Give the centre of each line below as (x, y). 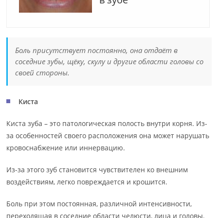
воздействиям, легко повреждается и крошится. (87, 182)
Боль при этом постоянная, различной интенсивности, (99, 204)
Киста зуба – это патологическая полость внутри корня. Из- (107, 123)
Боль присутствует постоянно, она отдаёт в (97, 50)
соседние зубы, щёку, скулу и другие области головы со (109, 61)
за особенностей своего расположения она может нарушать (108, 136)
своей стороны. (43, 73)
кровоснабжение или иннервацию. (66, 148)
